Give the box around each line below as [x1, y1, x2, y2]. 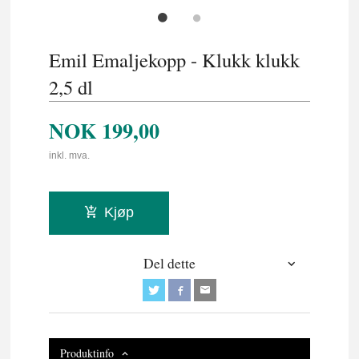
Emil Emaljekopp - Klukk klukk [49, 46, 301, 73]
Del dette [143, 254, 196, 273]
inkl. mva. [49, 150, 91, 162]
